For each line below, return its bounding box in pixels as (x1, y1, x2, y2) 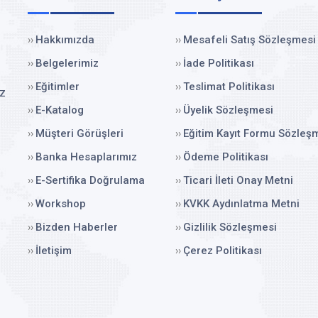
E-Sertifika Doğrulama (35, 174, 145, 187)
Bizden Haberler (35, 221, 118, 234)
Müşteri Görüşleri (35, 127, 124, 140)
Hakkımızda (35, 33, 94, 46)
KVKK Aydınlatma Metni (183, 197, 300, 210)
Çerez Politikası (183, 244, 263, 257)
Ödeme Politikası (183, 150, 269, 163)
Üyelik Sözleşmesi (183, 104, 274, 116)
